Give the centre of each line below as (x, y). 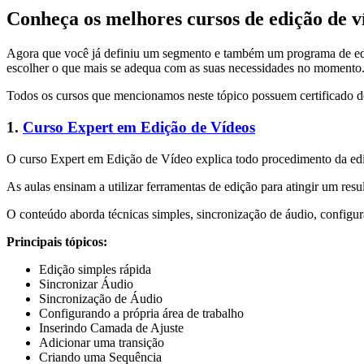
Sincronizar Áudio (86, 284)
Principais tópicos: (57, 241)
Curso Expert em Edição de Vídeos (139, 127)
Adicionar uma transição (102, 342)
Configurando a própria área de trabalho (141, 313)
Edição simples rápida (95, 269)
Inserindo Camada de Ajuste (111, 327)
